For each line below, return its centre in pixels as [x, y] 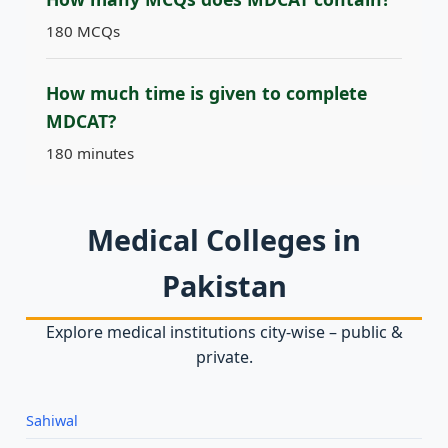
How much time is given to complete [206, 93]
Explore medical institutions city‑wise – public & [224, 332]
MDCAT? [81, 121]
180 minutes [90, 153]
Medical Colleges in [224, 240]
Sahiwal [52, 420]
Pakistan [224, 286]
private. [224, 357]
